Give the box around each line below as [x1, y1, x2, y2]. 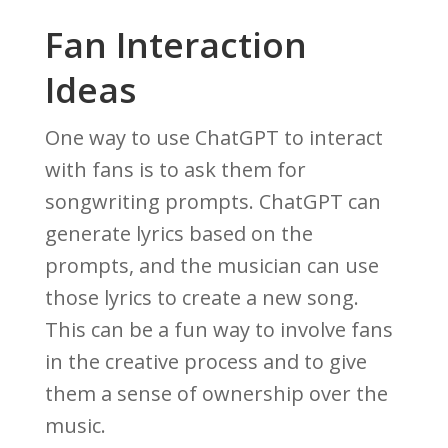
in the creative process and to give [44, 348, 367, 376]
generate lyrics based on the [44, 220, 313, 248]
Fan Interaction [44, 21, 307, 69]
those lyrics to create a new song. [44, 284, 359, 312]
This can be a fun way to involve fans [44, 316, 393, 344]
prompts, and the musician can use [44, 252, 379, 280]
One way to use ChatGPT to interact [44, 124, 383, 152]
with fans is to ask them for [44, 156, 306, 184]
